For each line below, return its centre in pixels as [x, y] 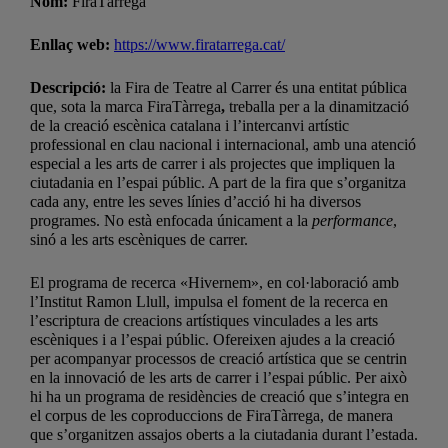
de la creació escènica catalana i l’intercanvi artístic [189, 125]
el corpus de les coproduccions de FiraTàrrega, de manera [211, 415]
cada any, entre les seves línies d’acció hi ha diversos [195, 201]
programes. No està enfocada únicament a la [171, 220]
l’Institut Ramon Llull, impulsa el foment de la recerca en [209, 301]
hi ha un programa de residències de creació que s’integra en [219, 396]
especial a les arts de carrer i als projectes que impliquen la [212, 163]
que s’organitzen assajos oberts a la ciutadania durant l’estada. [224, 434]
